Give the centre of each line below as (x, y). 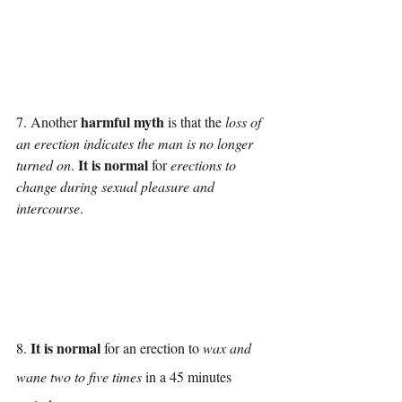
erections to (205, 165)
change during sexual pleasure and (117, 187)
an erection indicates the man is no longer (136, 144)
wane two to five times (79, 377)
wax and (229, 348)
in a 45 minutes (188, 377)
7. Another (48, 122)
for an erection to (152, 348)
